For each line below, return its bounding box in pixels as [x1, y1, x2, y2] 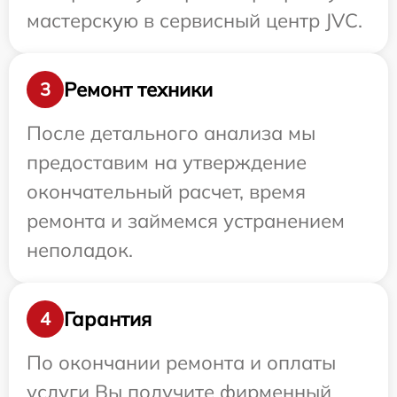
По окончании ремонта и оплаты [27, 350, 336, 375]
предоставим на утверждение [27, 150, 307, 175]
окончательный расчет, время [27, 179, 306, 204]
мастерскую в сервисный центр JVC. [27, 8, 362, 33]
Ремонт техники [64, 76, 213, 102]
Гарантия [64, 306, 152, 331]
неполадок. [27, 237, 133, 262]
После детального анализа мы [27, 121, 315, 145]
